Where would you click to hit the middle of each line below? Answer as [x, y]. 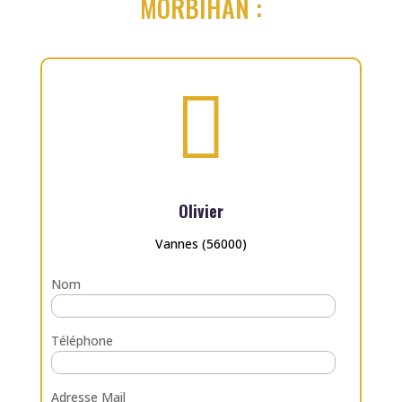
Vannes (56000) [201, 243]
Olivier [201, 210]
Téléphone [82, 340]
